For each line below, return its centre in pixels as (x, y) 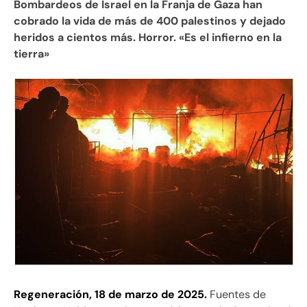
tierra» (32, 53)
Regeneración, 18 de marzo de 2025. (110, 294)
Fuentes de (236, 294)
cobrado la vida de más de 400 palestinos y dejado (150, 21)
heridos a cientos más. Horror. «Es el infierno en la (148, 37)
